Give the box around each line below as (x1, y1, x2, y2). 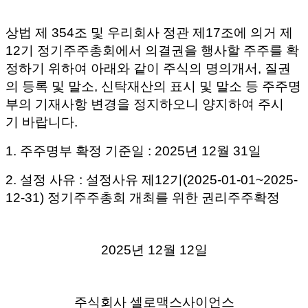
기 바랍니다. (5, 114, 78, 129)
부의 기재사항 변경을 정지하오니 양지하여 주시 (5, 96, 284, 111)
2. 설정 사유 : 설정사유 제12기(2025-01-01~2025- (5, 172, 298, 187)
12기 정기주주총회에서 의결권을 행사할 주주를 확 (5, 43, 299, 58)
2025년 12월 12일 (100, 242, 208, 257)
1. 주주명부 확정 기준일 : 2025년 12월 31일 (5, 143, 261, 158)
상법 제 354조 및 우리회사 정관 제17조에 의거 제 (5, 25, 293, 40)
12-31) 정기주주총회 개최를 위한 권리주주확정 (5, 190, 280, 205)
